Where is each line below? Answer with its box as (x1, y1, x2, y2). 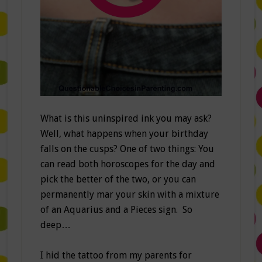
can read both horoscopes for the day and (40, 158, 215, 170)
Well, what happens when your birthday (40, 128, 208, 140)
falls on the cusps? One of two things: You (40, 143, 214, 155)
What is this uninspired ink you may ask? (40, 113, 212, 125)
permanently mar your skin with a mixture (40, 189, 219, 201)
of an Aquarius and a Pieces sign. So (40, 204, 192, 216)
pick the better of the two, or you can (40, 174, 196, 185)
